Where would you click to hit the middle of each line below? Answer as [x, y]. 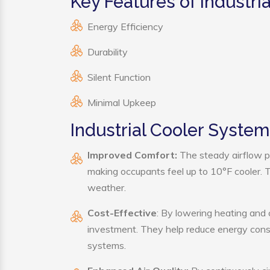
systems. [107, 245]
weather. [107, 187]
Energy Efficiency [125, 27]
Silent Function [119, 77]
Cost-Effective [122, 213]
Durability [108, 52]
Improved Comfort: [132, 155]
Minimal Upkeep [122, 102]
